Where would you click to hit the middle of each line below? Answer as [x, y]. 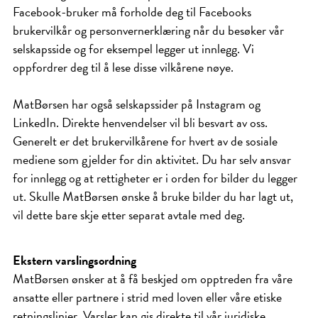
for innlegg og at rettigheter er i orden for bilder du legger [155, 178]
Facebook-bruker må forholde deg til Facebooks [132, 12]
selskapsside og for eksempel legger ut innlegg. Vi [133, 49]
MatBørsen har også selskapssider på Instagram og [137, 104]
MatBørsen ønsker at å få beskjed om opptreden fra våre [153, 279]
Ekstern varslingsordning [75, 260]
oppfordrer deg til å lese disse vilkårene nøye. [123, 67]
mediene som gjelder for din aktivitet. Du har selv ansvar [152, 159]
